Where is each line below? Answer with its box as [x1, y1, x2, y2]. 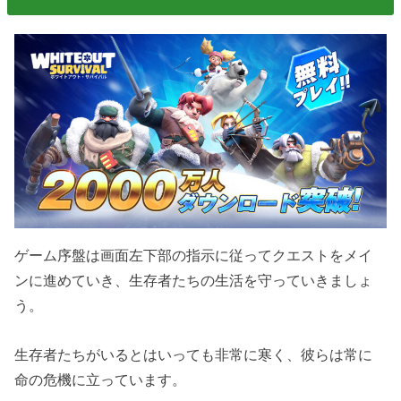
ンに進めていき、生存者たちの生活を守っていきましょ [14, 272, 373, 289]
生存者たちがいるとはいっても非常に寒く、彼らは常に [14, 346, 373, 363]
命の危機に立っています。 [14, 371, 187, 388]
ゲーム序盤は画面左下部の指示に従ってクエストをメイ [14, 247, 373, 264]
